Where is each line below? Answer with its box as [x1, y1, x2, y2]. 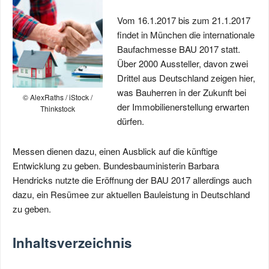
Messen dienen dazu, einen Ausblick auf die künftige [13, 145, 217, 157]
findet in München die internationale [117, 28, 255, 41]
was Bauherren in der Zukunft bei [117, 86, 246, 98]
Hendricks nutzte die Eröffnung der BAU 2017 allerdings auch [13, 174, 252, 186]
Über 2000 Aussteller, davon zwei [117, 57, 248, 70]
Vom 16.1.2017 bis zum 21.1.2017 [117, 14, 250, 26]
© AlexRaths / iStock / [23, 92, 92, 102]
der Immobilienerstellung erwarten [117, 100, 249, 113]
